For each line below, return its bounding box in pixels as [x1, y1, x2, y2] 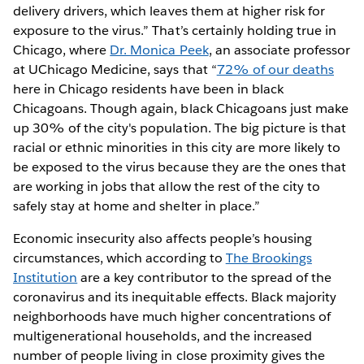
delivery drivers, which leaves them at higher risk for [13, 2, 326, 19]
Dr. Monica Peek [110, 41, 209, 58]
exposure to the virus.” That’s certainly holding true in [13, 21, 337, 39]
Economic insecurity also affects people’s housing [13, 229, 312, 247]
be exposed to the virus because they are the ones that [13, 158, 347, 175]
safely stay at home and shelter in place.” [13, 197, 260, 214]
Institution [13, 268, 78, 286]
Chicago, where [13, 41, 110, 58]
